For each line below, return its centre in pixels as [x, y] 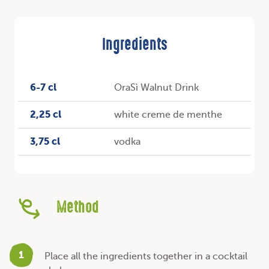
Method [78, 208]
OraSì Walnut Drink [156, 87]
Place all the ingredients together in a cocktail [146, 256]
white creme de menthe [168, 114]
